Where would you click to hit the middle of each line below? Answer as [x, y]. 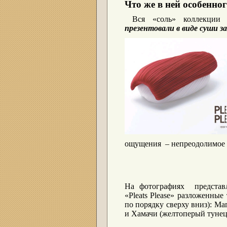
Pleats [138, 195]
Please [160, 195]
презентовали [149, 28]
